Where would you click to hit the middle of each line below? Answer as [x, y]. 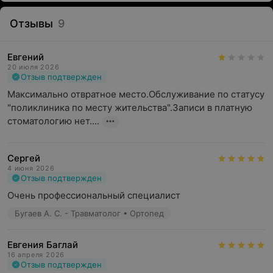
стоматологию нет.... [53, 121]
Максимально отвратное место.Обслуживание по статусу [136, 94]
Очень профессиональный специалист [94, 195]
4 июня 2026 [31, 168]
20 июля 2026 [34, 67]
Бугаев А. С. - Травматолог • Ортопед [89, 213]
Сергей [24, 158]
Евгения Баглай [43, 245]
